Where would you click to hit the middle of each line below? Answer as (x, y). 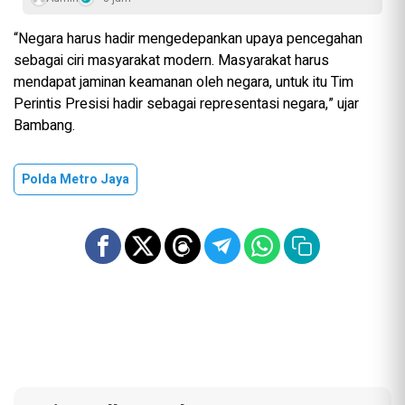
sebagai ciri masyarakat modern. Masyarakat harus (171, 61)
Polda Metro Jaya (75, 180)
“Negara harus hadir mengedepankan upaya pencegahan (188, 39)
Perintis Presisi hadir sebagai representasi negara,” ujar (186, 104)
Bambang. (44, 126)
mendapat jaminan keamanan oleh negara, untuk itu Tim (184, 83)
